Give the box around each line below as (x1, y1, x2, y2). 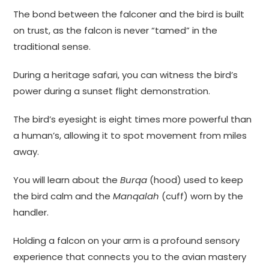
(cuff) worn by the (159, 190, 244, 203)
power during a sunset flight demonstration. (13, 85, 211, 98)
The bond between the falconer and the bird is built (13, 8, 245, 21)
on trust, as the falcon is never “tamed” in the (13, 24, 218, 37)
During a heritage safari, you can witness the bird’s (13, 68, 238, 82)
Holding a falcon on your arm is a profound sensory (13, 234, 240, 247)
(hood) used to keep (147, 174, 244, 187)
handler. (13, 206, 49, 219)
